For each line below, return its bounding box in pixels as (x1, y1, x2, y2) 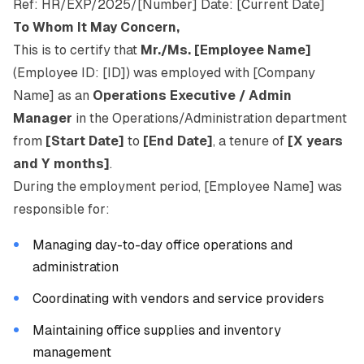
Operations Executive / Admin (93, 88, 292, 103)
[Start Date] (45, 133, 124, 149)
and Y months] (13, 156, 110, 171)
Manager (13, 110, 72, 126)
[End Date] (143, 133, 213, 149)
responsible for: (13, 201, 110, 217)
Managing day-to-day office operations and (32, 237, 292, 253)
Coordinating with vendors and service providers (32, 291, 324, 306)
